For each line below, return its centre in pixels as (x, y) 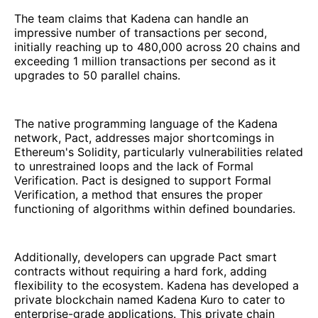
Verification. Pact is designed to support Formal (143, 181)
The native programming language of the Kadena (146, 124)
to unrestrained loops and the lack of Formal (134, 166)
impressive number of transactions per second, (141, 33)
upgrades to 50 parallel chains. (97, 76)
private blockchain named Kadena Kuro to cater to (150, 300)
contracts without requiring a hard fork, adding (141, 272)
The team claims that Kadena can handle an (131, 19)
